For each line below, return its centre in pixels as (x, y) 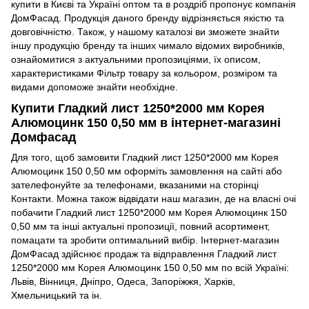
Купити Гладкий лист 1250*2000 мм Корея (138, 108)
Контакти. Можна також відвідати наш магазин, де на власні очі (153, 199)
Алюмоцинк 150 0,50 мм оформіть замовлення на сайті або (147, 171)
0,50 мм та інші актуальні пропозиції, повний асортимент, (140, 227)
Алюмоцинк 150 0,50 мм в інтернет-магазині (146, 122)
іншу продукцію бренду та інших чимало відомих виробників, (148, 45)
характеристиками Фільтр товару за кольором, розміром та (144, 73)
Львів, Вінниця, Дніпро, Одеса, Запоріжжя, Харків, (123, 282)
